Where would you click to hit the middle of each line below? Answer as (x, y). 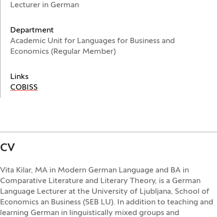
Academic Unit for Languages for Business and (93, 41)
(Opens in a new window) (82, 87)
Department (32, 31)
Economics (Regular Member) (63, 52)
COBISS (24, 88)
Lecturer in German (45, 5)
